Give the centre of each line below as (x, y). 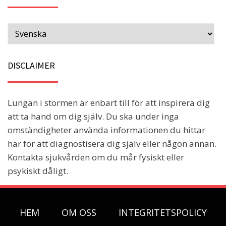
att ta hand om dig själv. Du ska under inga (93, 117)
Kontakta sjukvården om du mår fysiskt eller (96, 157)
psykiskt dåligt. (38, 171)
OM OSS (79, 213)
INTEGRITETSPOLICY (162, 213)
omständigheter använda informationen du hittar (106, 130)
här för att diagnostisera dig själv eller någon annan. (112, 144)
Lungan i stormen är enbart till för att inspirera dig (109, 103)
